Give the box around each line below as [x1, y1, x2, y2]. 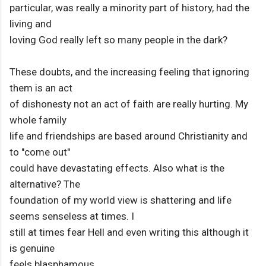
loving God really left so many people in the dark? [9, 34, 227, 46]
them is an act [9, 82, 72, 94]
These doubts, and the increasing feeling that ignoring [9, 66, 249, 78]
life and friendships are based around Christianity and [9, 130, 248, 142]
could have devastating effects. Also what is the [9, 162, 224, 175]
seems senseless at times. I [9, 210, 134, 223]
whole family [9, 114, 66, 126]
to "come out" [9, 146, 70, 159]
